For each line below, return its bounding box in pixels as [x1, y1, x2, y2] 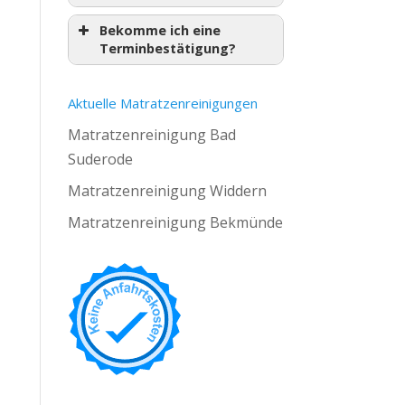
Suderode [67, 149, 133, 169]
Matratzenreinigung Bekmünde [67, 212, 283, 232]
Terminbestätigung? [99, 40, 236, 57]
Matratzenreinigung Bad [67, 125, 236, 145]
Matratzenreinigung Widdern [67, 181, 267, 201]
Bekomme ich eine [99, 22, 221, 39]
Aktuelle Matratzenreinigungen [67, 94, 258, 112]
